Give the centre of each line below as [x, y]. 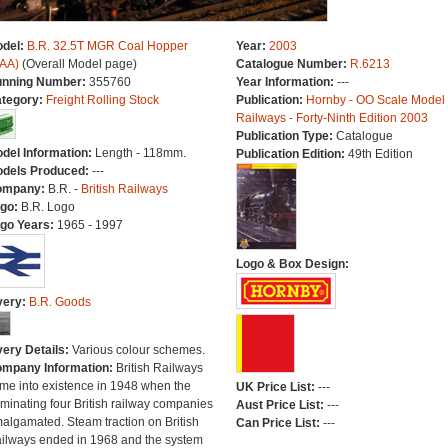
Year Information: [286, 82]
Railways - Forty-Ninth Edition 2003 [331, 118]
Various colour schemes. [138, 350]
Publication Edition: [291, 154]
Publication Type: [285, 136]
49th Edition [380, 154]
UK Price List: [276, 387]
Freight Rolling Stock [102, 100]
